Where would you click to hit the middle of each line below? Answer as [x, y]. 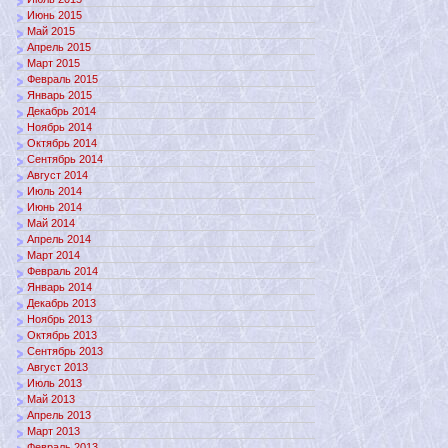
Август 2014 [57, 175]
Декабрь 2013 [61, 303]
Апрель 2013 [59, 415]
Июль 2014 [54, 191]
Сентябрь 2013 [65, 351]
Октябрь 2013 [62, 335]
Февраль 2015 [62, 79]
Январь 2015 [59, 95]
